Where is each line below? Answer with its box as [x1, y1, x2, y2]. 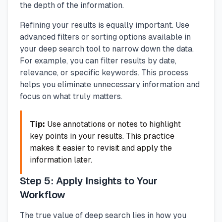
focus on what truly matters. [20, 91, 122, 101]
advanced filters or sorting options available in [20, 32, 191, 42]
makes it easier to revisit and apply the [30, 143, 172, 153]
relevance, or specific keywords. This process [20, 67, 188, 77]
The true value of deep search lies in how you [20, 210, 186, 220]
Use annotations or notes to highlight [45, 119, 181, 129]
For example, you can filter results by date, [20, 55, 176, 65]
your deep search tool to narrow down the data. [20, 44, 194, 54]
